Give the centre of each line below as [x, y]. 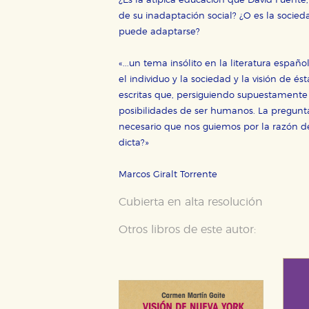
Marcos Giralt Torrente [168, 175]
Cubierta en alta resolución [191, 202]
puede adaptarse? [159, 32]
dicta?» [134, 143]
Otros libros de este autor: [187, 230]
